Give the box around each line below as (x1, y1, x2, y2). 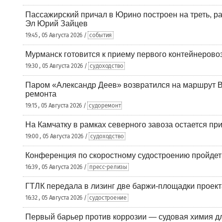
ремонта (25, 90, 56, 98)
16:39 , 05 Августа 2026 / (25, 164, 88, 170)
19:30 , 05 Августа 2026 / (25, 62, 89, 69)
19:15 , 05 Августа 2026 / (25, 102, 88, 109)
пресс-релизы (89, 164, 127, 170)
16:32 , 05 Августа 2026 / (25, 194, 88, 201)
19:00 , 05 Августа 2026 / (25, 133, 89, 140)
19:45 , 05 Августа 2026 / (25, 32, 88, 39)
